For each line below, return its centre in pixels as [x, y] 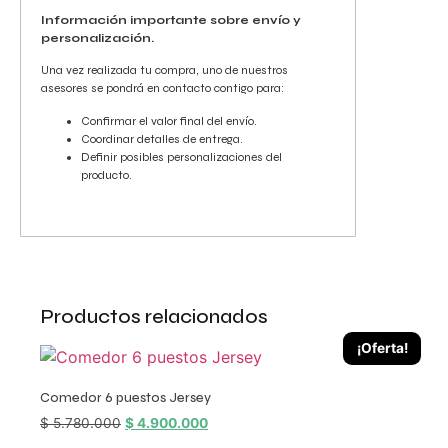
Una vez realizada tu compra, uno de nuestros [164, 70]
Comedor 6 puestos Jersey [125, 398]
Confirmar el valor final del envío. [169, 120]
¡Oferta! [382, 347]
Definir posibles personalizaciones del [181, 156]
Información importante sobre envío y [171, 19]
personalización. [97, 37]
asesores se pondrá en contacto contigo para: [162, 88]
